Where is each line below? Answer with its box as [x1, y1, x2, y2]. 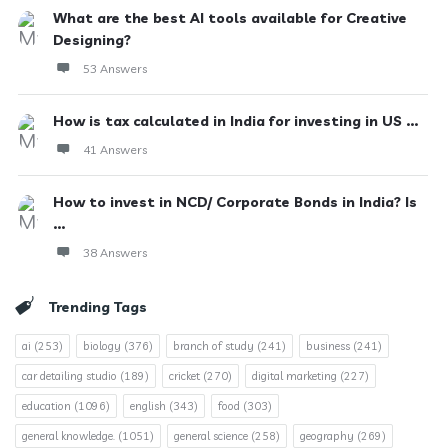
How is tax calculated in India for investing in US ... [53, 112, 418, 130]
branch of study [173, 339, 254, 353]
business [306, 339, 350, 353]
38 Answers [83, 245, 147, 260]
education [22, 399, 71, 413]
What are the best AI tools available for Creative [53, 9, 407, 27]
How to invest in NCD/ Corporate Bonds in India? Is [53, 193, 417, 211]
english [130, 399, 166, 413]
